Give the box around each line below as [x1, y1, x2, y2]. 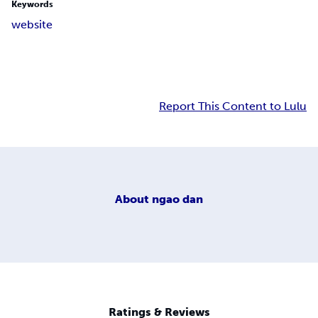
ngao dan [152, 192, 203, 206]
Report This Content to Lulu [159, 99, 307, 114]
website [11, 18, 53, 32]
